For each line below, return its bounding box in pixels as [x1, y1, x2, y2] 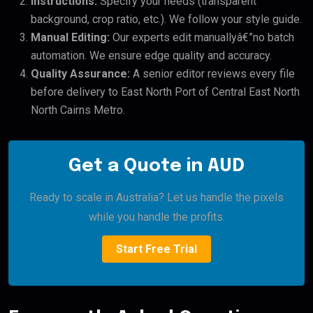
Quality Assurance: [31, 67, 130, 81]
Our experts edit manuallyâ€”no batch [110, 31, 294, 45]
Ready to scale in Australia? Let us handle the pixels [29, 191, 284, 205]
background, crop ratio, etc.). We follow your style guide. [31, 13, 302, 27]
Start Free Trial [116, 242, 197, 256]
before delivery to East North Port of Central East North [31, 85, 300, 99]
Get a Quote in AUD [68, 156, 245, 176]
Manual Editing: [31, 31, 110, 45]
